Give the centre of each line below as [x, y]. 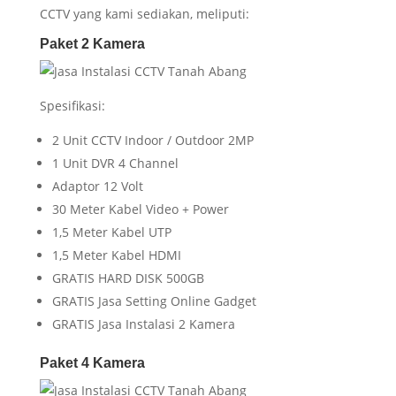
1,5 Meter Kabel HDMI [116, 255]
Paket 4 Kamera [92, 363]
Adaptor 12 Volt [97, 187]
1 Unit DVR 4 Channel [115, 164]
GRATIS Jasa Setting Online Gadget [154, 301]
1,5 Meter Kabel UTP [111, 232]
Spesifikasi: [72, 106]
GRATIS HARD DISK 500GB [128, 278]
